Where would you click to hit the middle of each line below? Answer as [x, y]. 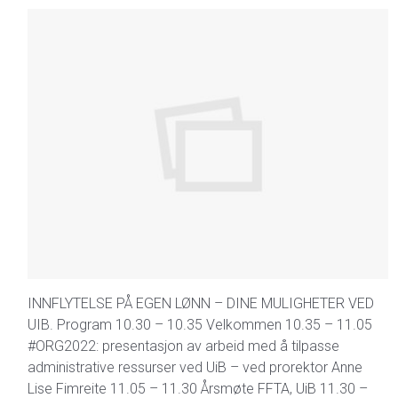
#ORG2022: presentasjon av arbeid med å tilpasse [183, 346]
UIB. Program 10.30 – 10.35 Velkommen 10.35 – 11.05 [200, 325]
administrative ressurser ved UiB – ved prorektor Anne [195, 367]
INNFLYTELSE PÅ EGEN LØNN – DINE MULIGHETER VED [201, 303]
